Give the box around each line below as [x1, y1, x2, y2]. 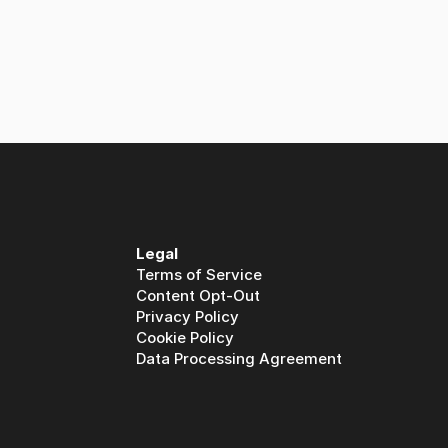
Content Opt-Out [136, 286, 260, 305]
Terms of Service [136, 265, 262, 284]
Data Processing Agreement [136, 349, 342, 368]
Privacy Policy [136, 307, 239, 326]
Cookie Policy [136, 328, 234, 347]
